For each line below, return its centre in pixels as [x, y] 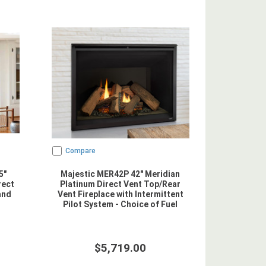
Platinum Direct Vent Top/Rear [121, 184]
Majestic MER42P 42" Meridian [121, 174]
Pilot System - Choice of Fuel [121, 204]
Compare [80, 151]
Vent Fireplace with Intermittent [120, 194]
